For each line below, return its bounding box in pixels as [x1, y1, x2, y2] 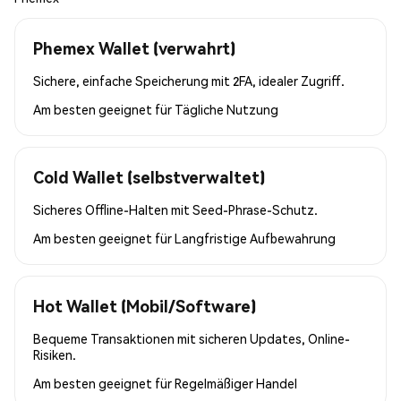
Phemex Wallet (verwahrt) [33, 37, 235, 58]
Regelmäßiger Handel [175, 374, 297, 391]
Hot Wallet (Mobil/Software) [33, 294, 256, 316]
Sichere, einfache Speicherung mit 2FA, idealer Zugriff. [33, 72, 345, 89]
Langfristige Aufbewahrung [175, 229, 336, 246]
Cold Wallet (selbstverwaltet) [33, 166, 265, 187]
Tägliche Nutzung [175, 100, 278, 117]
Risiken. [33, 346, 76, 363]
